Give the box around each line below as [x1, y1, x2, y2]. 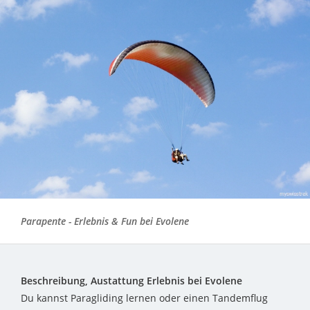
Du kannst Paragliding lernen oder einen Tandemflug [21, 291, 268, 304]
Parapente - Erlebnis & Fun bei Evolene [21, 214, 189, 228]
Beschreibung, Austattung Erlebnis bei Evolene [21, 273, 242, 287]
